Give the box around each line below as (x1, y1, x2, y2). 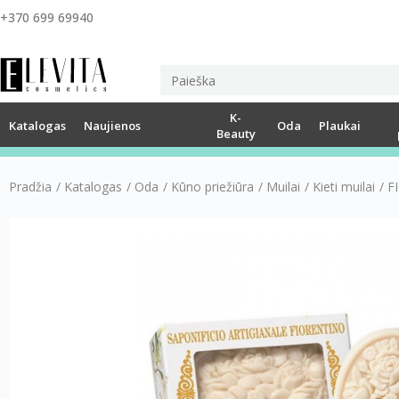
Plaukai (319, 117, 362, 134)
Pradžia (9, 178, 52, 195)
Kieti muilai (313, 178, 375, 195)
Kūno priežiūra (171, 178, 254, 195)
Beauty (216, 125, 256, 142)
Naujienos (84, 117, 141, 134)
